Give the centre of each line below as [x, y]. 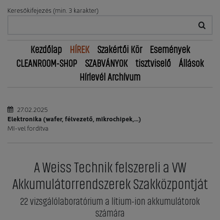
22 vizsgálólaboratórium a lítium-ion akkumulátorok [110, 202]
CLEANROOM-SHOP [47, 64]
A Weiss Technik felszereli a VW [110, 168]
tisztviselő [153, 64]
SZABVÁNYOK [106, 64]
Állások [191, 64]
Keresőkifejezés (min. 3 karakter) [53, 10]
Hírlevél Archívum [110, 77]
